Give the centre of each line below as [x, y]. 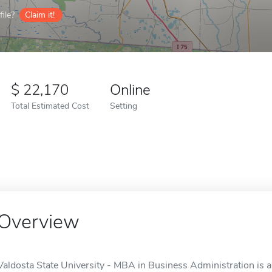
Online [130, 90]
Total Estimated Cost [50, 106]
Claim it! [40, 15]
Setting [124, 106]
